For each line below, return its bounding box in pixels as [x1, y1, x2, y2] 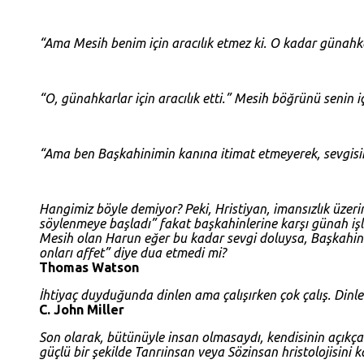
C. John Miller [39, 302, 124, 318]
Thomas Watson [39, 260, 139, 275]
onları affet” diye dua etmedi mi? [39, 245, 226, 261]
